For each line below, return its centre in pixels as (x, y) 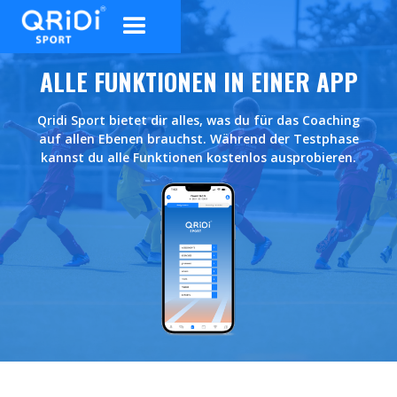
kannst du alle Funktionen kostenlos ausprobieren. (198, 157)
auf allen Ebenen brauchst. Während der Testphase (198, 139)
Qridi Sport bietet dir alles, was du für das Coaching (198, 120)
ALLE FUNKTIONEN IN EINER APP (198, 82)
